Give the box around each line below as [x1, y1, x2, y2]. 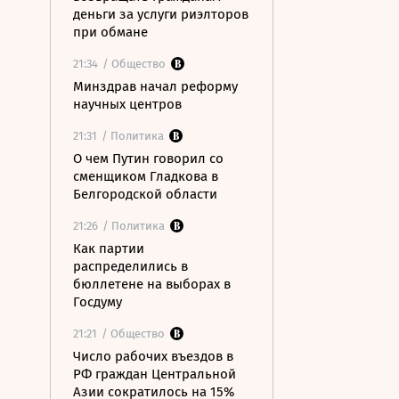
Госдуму [73, 294, 122, 310]
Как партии [73, 240, 144, 256]
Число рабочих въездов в [73, 348, 233, 364]
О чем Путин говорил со [73, 151, 224, 167]
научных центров [73, 96, 182, 112]
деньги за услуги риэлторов [73, 6, 248, 22]
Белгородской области [73, 186, 217, 202]
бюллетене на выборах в [73, 276, 231, 292]
